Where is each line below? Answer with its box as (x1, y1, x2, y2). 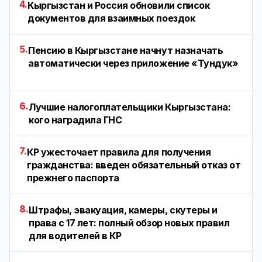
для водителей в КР (29, 230, 122, 242)
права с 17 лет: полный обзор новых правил (29, 217, 230, 229)
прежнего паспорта (27, 172, 119, 184)
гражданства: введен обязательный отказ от (27, 159, 241, 171)
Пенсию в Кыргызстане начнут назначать (28, 44, 223, 56)
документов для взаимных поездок (27, 12, 195, 24)
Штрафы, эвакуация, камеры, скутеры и (29, 204, 218, 216)
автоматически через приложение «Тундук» (28, 57, 239, 69)
